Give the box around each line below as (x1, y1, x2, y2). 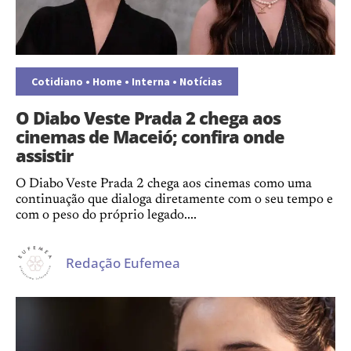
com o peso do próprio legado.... (16, 209, 197, 223)
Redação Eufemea (66, 253, 180, 272)
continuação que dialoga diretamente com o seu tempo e (16, 194, 333, 207)
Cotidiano (31, 74, 83, 89)
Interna (132, 74, 170, 89)
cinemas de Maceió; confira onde (16, 125, 284, 148)
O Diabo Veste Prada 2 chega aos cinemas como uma (16, 178, 312, 191)
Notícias (179, 74, 223, 89)
